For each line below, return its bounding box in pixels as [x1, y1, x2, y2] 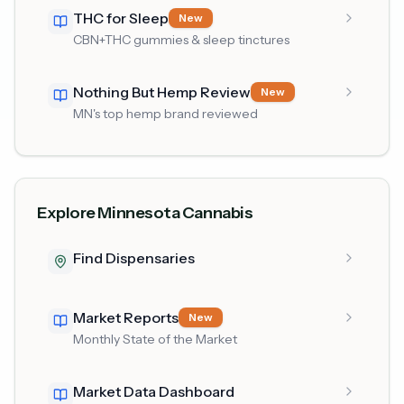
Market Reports [73, 308, 179, 326]
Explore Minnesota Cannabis [37, 203, 253, 223]
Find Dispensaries [73, 249, 195, 267]
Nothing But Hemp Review [73, 83, 251, 101]
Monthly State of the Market [73, 331, 237, 347]
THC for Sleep [73, 9, 169, 27]
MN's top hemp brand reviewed [73, 106, 258, 122]
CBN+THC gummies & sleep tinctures [73, 32, 289, 48]
